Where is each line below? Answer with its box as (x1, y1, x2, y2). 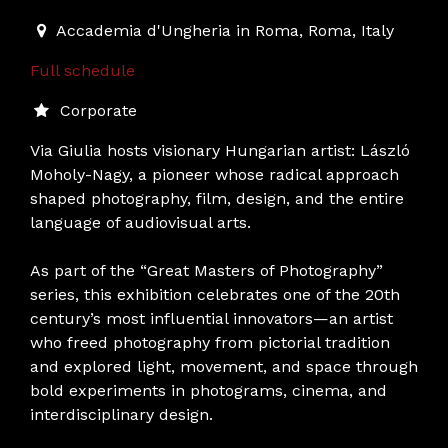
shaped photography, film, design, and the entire (30, 189, 404, 209)
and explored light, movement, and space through (30, 357, 418, 377)
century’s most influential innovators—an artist (30, 309, 393, 329)
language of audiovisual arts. (30, 213, 251, 233)
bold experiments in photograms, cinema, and (30, 381, 387, 401)
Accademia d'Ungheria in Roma (56, 21, 300, 41)
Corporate (60, 101, 138, 121)
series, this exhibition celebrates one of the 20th (30, 285, 400, 305)
